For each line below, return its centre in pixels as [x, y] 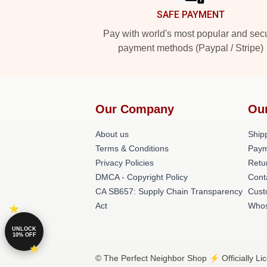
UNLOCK [24, 229]
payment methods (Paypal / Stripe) [191, 48]
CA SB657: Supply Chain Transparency [169, 191]
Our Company [135, 109]
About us [112, 134]
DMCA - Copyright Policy [142, 177]
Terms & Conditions [132, 148]
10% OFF [24, 235]
